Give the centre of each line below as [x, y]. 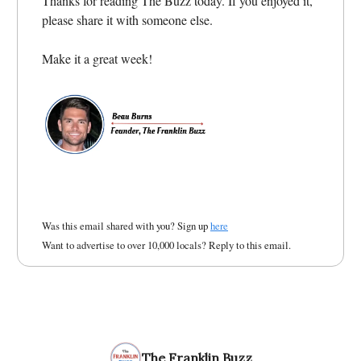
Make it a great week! [97, 58]
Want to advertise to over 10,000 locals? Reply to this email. [166, 245]
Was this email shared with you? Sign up [126, 226]
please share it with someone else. [127, 19]
